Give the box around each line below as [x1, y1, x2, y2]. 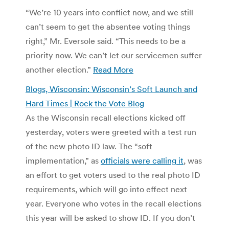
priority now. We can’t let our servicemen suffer [26, 50, 202, 60]
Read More [93, 64, 133, 75]
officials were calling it [101, 155, 184, 166]
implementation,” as [26, 155, 101, 166]
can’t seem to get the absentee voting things [26, 21, 190, 32]
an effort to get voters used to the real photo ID [26, 169, 200, 180]
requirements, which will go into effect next [26, 184, 187, 194]
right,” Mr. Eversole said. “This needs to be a [26, 35, 186, 46]
